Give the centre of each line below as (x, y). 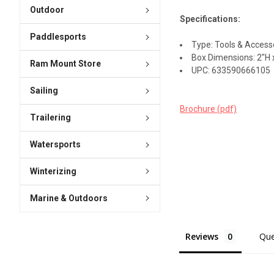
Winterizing (53, 171)
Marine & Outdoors (68, 198)
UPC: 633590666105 (231, 71)
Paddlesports (58, 37)
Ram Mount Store (65, 64)
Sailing (44, 91)
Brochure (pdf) (209, 109)
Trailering (50, 118)
